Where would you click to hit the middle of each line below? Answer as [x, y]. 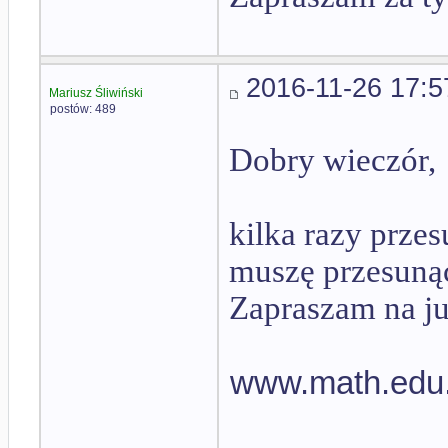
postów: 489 [83, 109]
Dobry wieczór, [332, 160]
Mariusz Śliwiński [96, 93]
